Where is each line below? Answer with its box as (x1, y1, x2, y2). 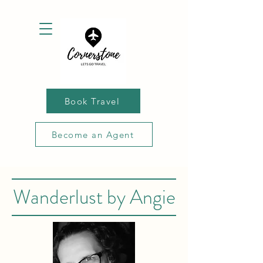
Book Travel (64, 95, 120, 107)
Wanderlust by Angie (12, 183, 176, 211)
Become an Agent (51, 129, 134, 140)
